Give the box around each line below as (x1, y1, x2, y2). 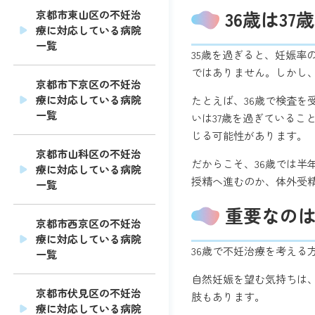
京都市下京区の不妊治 (36, 77, 142, 92)
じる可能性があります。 (191, 128, 307, 143)
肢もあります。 (191, 289, 265, 304)
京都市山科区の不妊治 (36, 146, 142, 162)
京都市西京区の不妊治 (36, 216, 142, 231)
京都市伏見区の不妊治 (36, 285, 142, 301)
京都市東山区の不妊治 (36, 7, 142, 22)
